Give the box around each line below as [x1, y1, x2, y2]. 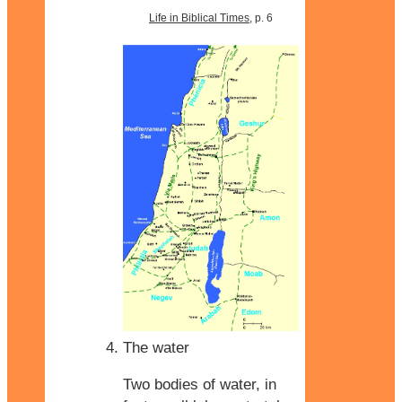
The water [123, 338, 189, 356]
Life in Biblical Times [149, 12, 249, 25]
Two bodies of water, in [123, 375, 276, 393]
